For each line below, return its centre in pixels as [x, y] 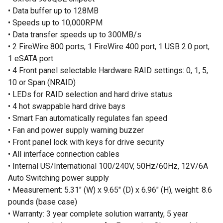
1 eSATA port [31, 58]
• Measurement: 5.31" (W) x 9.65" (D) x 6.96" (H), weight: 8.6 [110, 190]
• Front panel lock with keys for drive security [86, 142]
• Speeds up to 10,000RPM [55, 23]
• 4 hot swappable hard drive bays [67, 106]
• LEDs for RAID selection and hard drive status [90, 94]
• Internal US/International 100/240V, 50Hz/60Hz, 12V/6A [108, 166]
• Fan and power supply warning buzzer [76, 130]
